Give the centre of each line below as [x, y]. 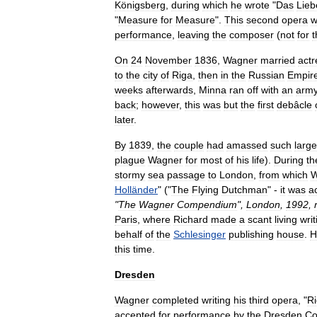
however [160, 105]
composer [252, 35]
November [168, 60]
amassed [247, 145]
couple [189, 145]
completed [175, 300]
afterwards [169, 90]
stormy [130, 175]
